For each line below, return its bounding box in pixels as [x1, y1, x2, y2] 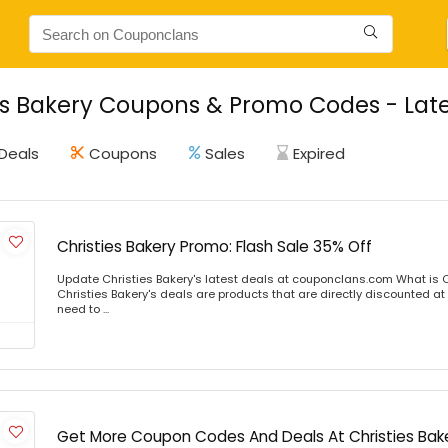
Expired [293, 143, 345, 164]
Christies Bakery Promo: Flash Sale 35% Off [57, 236, 372, 257]
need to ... [57, 301, 109, 317]
